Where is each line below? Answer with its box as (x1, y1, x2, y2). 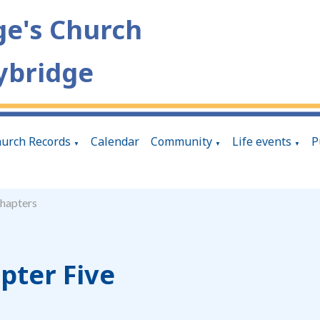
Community (151, 134, 212, 150)
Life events (232, 134, 291, 150)
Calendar (91, 134, 139, 150)
